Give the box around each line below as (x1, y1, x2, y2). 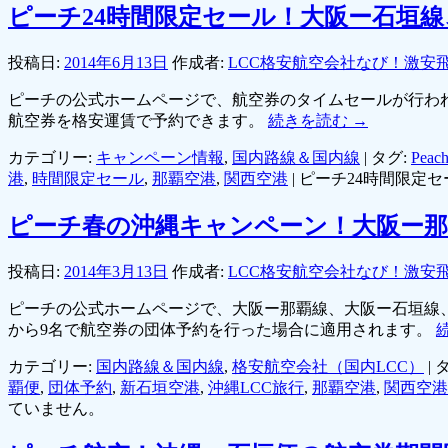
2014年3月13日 (64, 262, 168, 280)
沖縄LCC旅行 (208, 378, 304, 396)
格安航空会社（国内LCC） (232, 357, 424, 375)
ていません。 (8, 399, 104, 417)
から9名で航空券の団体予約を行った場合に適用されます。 (8, 320, 436, 338)
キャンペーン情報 (96, 148, 224, 166)
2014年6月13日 (64, 53, 168, 71)
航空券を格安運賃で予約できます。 (8, 111, 268, 129)
